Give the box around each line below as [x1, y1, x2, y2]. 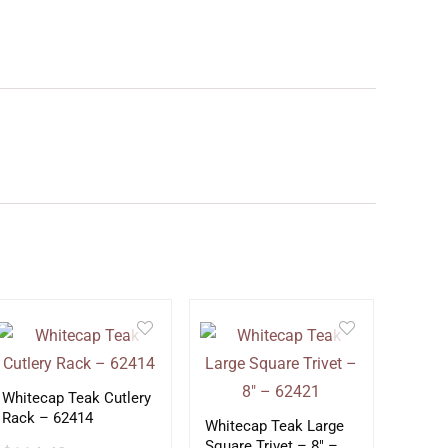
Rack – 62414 [2, 409, 94, 427]
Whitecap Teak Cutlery [2, 389, 152, 407]
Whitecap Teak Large [204, 417, 344, 435]
